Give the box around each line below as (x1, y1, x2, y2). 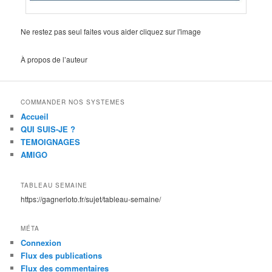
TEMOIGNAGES (21, 136, 81, 148)
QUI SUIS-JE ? (21, 123, 76, 135)
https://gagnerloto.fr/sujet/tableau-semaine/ (21, 193, 161, 204)
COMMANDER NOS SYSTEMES (21, 98, 126, 107)
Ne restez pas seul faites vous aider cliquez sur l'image (21, 26, 202, 37)
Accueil (21, 110, 49, 123)
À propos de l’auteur (21, 53, 88, 64)
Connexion (21, 236, 62, 248)
